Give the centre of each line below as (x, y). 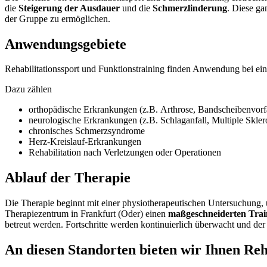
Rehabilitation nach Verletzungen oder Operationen (126, 153)
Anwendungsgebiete (66, 44)
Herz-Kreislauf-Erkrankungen (85, 142)
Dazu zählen (28, 89)
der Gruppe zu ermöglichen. (58, 18)
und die (136, 8)
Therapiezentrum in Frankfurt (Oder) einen (86, 214)
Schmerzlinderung (190, 8)
